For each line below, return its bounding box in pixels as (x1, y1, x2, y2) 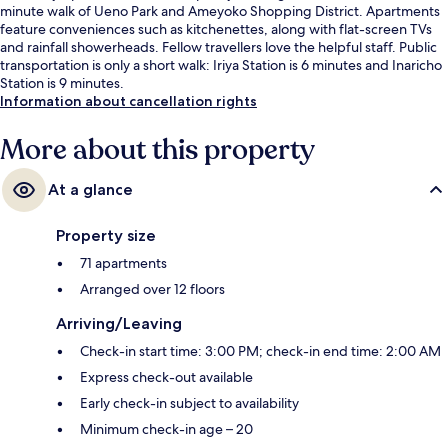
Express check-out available (80, 368, 253, 387)
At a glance (48, 180, 133, 200)
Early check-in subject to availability (80, 394, 299, 413)
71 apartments (80, 254, 167, 273)
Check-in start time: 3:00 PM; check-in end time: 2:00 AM (80, 342, 441, 361)
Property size (56, 226, 156, 246)
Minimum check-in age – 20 (80, 420, 253, 439)
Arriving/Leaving (56, 314, 182, 334)
